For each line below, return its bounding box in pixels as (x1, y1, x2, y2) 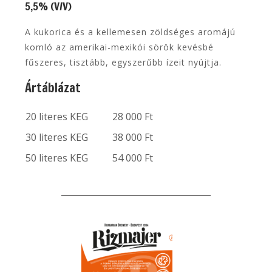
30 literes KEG (25, 130, 89, 144)
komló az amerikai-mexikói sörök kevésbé (25, 41, 214, 53)
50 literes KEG (25, 151, 89, 165)
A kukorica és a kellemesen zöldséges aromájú (25, 25, 236, 38)
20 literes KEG (25, 109, 89, 123)
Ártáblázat (25, 78, 81, 97)
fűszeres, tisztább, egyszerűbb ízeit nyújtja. (25, 56, 222, 68)
